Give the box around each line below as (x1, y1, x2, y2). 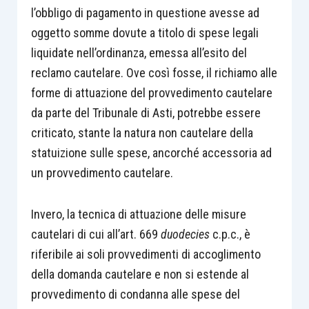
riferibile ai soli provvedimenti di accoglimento (30, 247, 261, 261)
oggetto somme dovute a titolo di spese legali (30, 25, 259, 40)
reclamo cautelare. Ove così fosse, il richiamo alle (30, 65, 277, 80)
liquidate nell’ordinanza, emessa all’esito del (30, 45, 247, 60)
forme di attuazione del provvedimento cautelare (30, 85, 272, 100)
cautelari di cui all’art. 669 (30, 227, 161, 241)
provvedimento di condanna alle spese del (30, 287, 240, 301)
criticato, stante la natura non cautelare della (30, 125, 253, 140)
